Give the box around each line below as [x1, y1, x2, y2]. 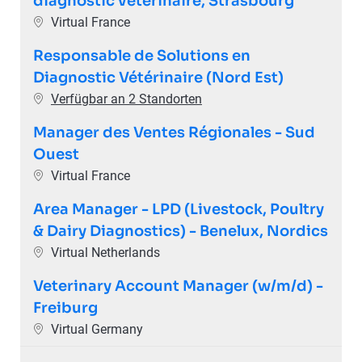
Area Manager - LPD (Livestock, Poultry [32, 200, 324, 218]
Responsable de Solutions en [32, 46, 250, 65]
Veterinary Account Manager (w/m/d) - [32, 276, 323, 295]
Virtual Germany [50, 321, 143, 337]
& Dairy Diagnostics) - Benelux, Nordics [32, 221, 328, 240]
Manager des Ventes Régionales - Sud [32, 123, 315, 141]
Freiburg [32, 298, 98, 317]
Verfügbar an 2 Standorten [50, 90, 202, 107]
